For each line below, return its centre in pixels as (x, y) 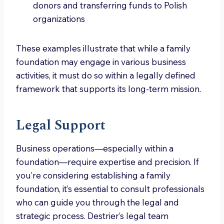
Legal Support (61, 125)
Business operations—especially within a (95, 148)
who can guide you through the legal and (97, 202)
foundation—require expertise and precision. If (107, 162)
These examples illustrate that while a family (103, 48)
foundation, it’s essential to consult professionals (110, 189)
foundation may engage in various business (101, 62)
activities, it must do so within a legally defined (106, 75)
